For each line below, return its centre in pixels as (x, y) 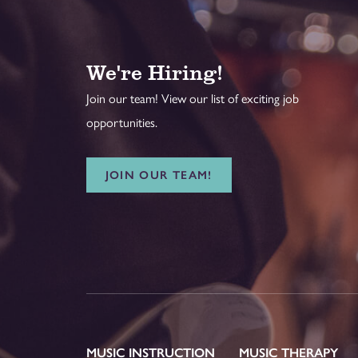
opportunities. (121, 123)
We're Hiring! (154, 71)
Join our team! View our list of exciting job (192, 99)
